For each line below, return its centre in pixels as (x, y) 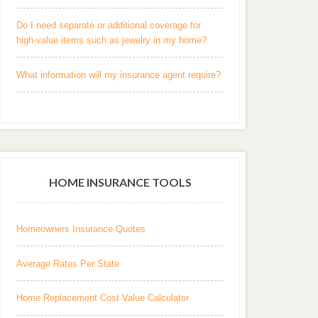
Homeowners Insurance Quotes (81, 229)
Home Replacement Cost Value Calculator (103, 298)
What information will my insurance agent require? (119, 75)
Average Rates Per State (68, 263)
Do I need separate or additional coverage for (109, 26)
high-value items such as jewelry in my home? (112, 40)
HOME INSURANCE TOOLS (120, 182)
